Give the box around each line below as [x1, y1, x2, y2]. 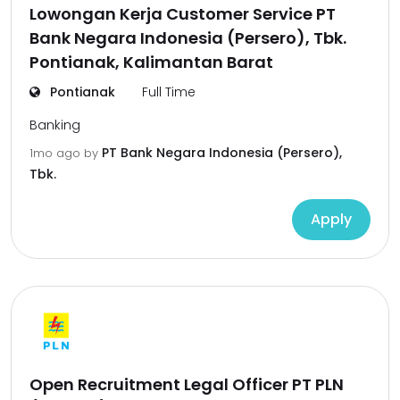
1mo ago [29, 145, 84, 162]
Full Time [142, 83, 196, 101]
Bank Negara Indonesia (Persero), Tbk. [29, 27, 346, 49]
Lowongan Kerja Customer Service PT [29, 3, 336, 25]
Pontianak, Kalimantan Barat [29, 51, 273, 73]
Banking [29, 116, 80, 134]
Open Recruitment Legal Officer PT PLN [29, 373, 344, 396]
